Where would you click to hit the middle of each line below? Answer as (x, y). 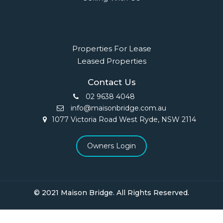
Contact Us (111, 82)
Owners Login (111, 146)
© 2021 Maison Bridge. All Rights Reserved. (111, 193)
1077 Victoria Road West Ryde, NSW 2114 (124, 119)
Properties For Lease (111, 49)
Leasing (111, 19)
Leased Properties (111, 61)
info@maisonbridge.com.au (117, 108)
